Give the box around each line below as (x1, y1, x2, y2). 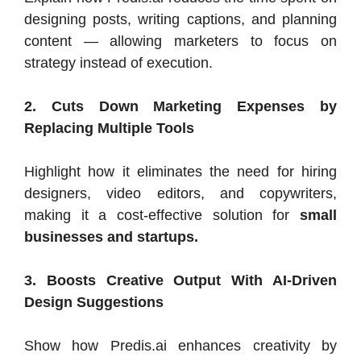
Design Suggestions (24, 293, 164, 310)
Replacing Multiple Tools (24, 119, 194, 136)
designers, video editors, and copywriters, (24, 185, 337, 201)
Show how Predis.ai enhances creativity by (24, 337, 337, 354)
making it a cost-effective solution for (24, 206, 300, 223)
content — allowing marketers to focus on (24, 32, 337, 49)
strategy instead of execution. (24, 54, 213, 71)
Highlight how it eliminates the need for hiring (24, 163, 337, 180)
